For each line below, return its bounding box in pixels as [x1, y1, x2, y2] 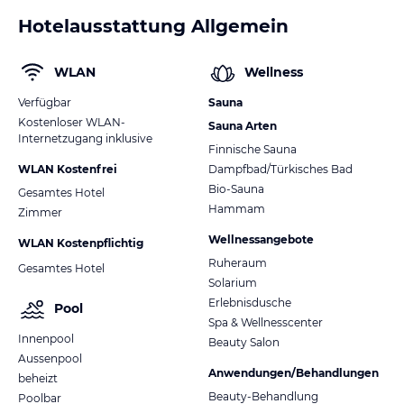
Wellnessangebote [208, 232, 314, 246]
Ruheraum [208, 255, 267, 270]
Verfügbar [18, 95, 71, 109]
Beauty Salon [208, 335, 280, 349]
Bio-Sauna [208, 181, 264, 196]
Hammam [208, 201, 265, 216]
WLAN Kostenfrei [18, 161, 117, 176]
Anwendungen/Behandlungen [208, 365, 379, 380]
